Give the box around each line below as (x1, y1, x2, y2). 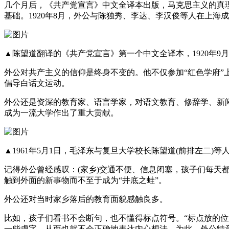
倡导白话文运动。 (4, 78, 70, 87)
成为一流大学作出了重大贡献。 (4, 108, 119, 117)
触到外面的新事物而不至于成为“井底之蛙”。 (4, 175, 167, 185)
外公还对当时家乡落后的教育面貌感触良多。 (4, 194, 168, 203)
